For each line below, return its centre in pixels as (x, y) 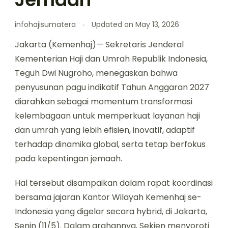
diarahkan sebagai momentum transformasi (104, 102)
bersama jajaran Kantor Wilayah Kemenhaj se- (108, 197)
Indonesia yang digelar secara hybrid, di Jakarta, (111, 212)
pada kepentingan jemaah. (68, 159)
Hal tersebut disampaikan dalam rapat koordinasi (114, 183)
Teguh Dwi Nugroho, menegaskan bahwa (96, 73)
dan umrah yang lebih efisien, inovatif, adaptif (105, 130)
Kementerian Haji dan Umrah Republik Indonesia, (111, 59)
